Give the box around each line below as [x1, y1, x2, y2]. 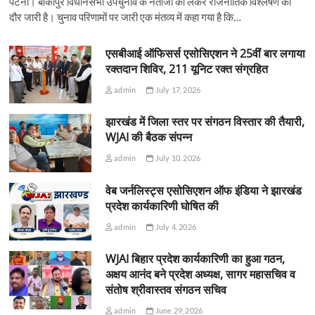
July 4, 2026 [153, 221, 196, 231]
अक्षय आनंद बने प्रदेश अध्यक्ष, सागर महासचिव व [105, 266, 295, 283]
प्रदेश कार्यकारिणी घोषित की [105, 198, 219, 214]
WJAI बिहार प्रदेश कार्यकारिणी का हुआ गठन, [105, 251, 285, 267]
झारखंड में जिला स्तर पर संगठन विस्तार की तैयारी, [105, 114, 304, 130]
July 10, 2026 [153, 153, 201, 163]
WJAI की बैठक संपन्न [105, 129, 192, 146]
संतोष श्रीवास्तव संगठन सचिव [105, 282, 226, 298]
